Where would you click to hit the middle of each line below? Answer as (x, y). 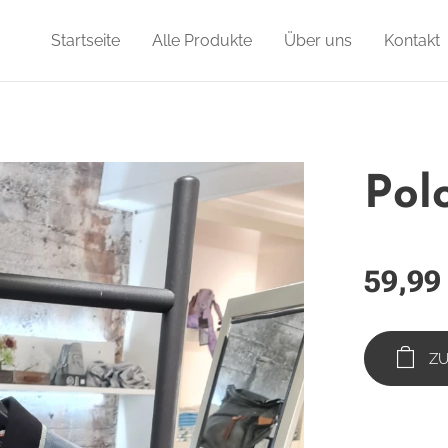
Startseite (85, 40)
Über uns (318, 40)
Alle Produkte (202, 40)
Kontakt (412, 40)
